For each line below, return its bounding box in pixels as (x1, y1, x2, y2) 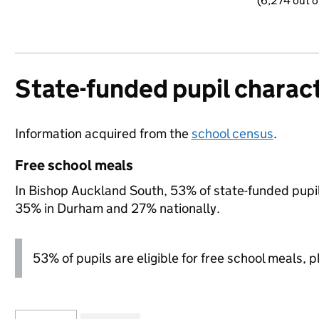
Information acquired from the (14, 125, 192, 142)
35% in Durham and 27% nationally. (14, 200, 220, 216)
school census (191, 125, 273, 142)
